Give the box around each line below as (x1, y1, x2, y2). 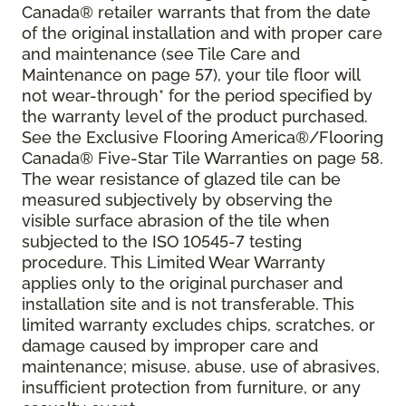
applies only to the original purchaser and (22, 274, 343, 294)
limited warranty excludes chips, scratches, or (22, 315, 375, 335)
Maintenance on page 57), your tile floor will (22, 65, 360, 85)
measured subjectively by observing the (22, 190, 333, 210)
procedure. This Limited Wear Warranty (22, 253, 325, 273)
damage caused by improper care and (22, 336, 318, 356)
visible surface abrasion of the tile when (22, 211, 330, 231)
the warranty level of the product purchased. (22, 107, 368, 127)
